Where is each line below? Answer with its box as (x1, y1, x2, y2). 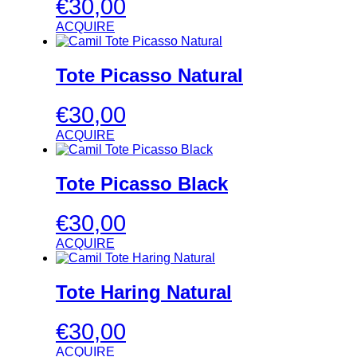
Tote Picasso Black (56, 172, 228, 194)
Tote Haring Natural (56, 280, 232, 303)
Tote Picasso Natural (56, 65, 243, 87)
